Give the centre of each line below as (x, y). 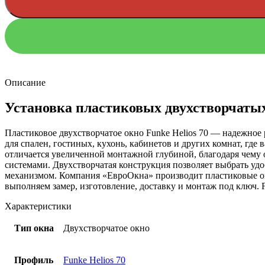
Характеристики (38, 206)
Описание (25, 83)
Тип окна (34, 228)
